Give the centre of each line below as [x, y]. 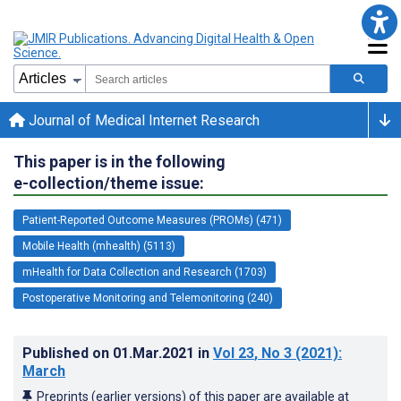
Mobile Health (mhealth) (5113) [99, 246]
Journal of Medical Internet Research [142, 120]
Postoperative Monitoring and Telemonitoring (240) [148, 298]
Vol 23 [234, 353]
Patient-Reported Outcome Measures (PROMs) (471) [152, 220]
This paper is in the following [119, 161]
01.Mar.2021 [155, 353]
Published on [68, 353]
